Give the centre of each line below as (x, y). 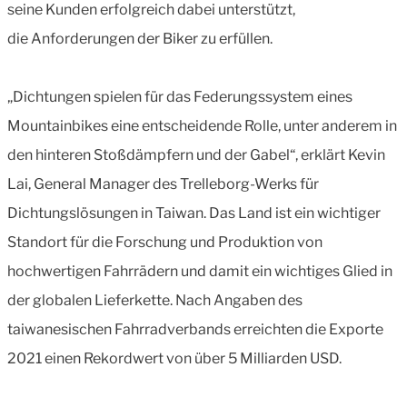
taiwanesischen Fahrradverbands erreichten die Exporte (195, 329)
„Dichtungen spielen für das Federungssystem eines (180, 96)
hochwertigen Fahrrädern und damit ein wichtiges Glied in (200, 271)
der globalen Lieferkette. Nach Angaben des (155, 300)
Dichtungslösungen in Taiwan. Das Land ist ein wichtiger (194, 213)
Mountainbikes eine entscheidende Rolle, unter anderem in (202, 125)
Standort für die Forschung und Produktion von (165, 242)
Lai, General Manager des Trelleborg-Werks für (163, 184)
